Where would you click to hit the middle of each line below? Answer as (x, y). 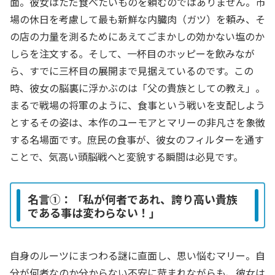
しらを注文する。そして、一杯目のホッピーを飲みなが (132, 53)
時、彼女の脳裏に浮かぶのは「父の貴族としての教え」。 (137, 87)
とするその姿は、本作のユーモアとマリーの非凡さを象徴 (137, 122)
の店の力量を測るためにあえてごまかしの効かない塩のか (137, 36)
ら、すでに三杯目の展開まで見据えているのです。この (132, 70)
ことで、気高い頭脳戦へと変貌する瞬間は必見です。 (126, 156)
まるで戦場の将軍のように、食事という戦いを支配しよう (137, 105)
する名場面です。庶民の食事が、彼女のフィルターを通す (137, 139)
